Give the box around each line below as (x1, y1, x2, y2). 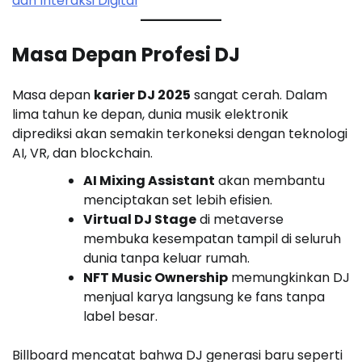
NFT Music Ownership (83, 267, 228, 287)
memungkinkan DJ (228, 267, 350, 287)
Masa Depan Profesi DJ (12, 40, 240, 68)
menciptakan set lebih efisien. (83, 190, 272, 209)
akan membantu (215, 170, 325, 190)
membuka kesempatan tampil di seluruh (83, 229, 341, 248)
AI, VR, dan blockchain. (12, 143, 153, 162)
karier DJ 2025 (94, 85, 191, 104)
